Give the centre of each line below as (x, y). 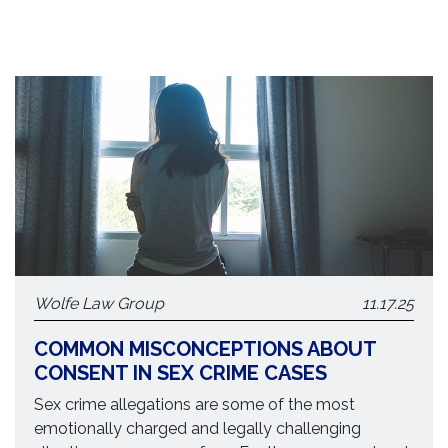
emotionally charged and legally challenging (198, 428)
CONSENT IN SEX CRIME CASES (181, 373)
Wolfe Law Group (99, 303)
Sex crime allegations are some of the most (195, 404)
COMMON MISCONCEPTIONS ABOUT (205, 349)
